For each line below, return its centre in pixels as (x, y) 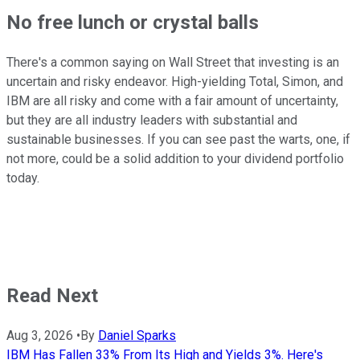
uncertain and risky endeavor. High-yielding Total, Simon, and (175, 82)
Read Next (52, 296)
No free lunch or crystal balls (133, 23)
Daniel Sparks (137, 335)
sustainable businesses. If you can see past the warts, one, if (178, 140)
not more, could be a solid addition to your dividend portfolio (175, 159)
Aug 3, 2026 (40, 335)
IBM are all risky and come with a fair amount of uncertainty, (172, 101)
